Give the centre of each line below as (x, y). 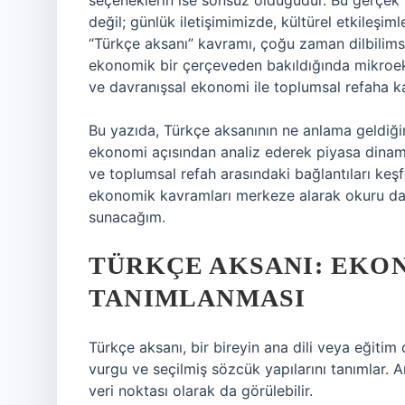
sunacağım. (127, 217)
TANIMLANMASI (198, 298)
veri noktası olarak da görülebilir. (201, 391)
